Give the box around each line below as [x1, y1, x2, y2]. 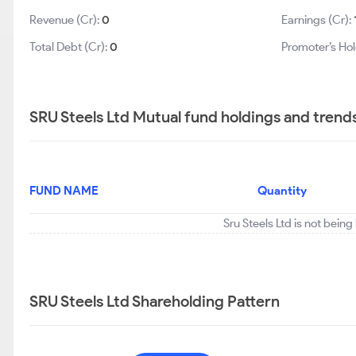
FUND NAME [29, 184, 99, 198]
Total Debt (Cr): [29, 40, 110, 54]
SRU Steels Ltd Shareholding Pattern [29, 292, 280, 311]
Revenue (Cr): [29, 13, 102, 27]
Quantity [257, 184, 307, 198]
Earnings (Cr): [281, 13, 354, 27]
